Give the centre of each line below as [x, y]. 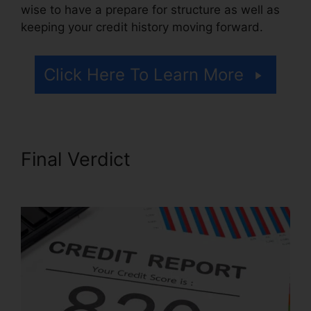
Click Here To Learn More [144, 75]
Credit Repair [194, 160]
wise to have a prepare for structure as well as [150, 9]
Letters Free [75, 182]
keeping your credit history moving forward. [142, 27]
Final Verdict [78, 160]
